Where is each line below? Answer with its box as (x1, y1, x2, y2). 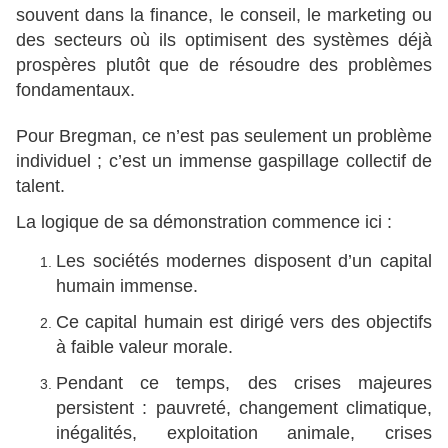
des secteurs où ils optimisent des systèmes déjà (16, 30, 432, 51)
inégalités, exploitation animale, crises (56, 423, 432, 444)
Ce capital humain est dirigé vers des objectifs (56, 312, 432, 333)
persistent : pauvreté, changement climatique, (56, 398, 432, 419)
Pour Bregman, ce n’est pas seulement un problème (16, 126, 432, 147)
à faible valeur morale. (56, 337, 233, 358)
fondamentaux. (16, 80, 135, 101)
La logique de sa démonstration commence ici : (16, 212, 392, 233)
